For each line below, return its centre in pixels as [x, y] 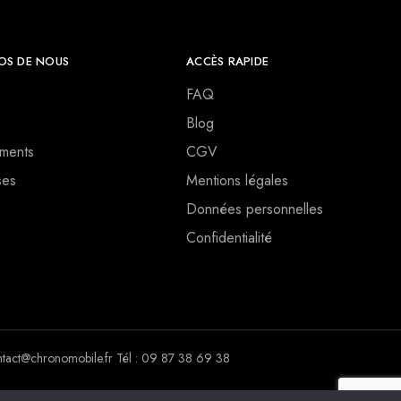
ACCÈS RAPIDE [228, 62]
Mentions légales [237, 181]
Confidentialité [229, 238]
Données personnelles [255, 209]
